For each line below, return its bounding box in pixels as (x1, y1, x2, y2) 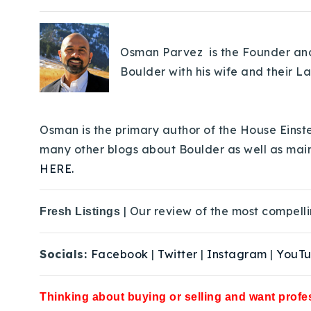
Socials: (40, 247, 91, 261)
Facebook (90, 247, 149, 261)
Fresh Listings (40, 205, 124, 217)
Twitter (158, 247, 198, 261)
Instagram (207, 247, 267, 261)
